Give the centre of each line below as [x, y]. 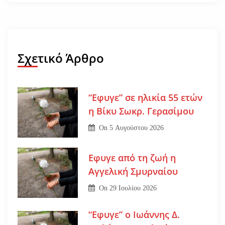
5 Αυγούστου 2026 [137, 128]
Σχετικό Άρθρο [61, 58]
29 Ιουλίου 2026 [133, 188]
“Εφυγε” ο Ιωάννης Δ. [134, 214]
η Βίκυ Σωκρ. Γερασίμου [141, 111]
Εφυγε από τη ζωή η [132, 158]
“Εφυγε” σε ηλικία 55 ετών [145, 98]
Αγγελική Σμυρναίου [133, 172]
